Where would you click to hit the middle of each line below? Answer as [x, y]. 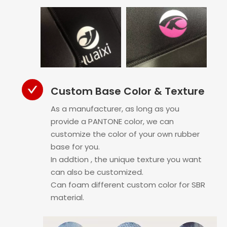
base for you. [75, 147]
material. [67, 198]
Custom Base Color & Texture [128, 91]
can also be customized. [97, 172]
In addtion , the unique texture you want [126, 160]
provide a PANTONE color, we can [112, 122]
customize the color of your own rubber [125, 134]
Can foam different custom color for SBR [128, 185]
